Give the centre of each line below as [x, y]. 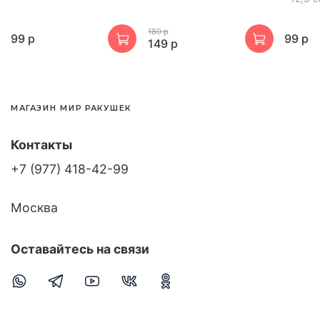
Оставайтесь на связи [80, 249]
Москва [34, 207]
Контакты [41, 144]
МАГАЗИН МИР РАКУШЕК [71, 108]
